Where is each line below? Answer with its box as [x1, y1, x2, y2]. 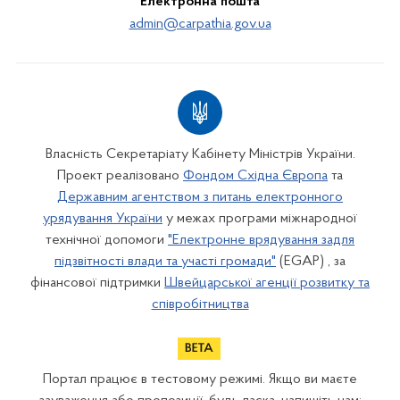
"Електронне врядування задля [168, 233, 354, 248]
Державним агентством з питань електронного [57, 190, 343, 205]
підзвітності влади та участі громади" [54, 254, 276, 270]
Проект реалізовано [57, 169, 183, 184]
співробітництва [151, 297, 249, 312]
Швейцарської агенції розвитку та [164, 276, 370, 291]
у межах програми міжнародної [162, 212, 357, 227]
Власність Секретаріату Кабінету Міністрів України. [45, 147, 355, 162]
